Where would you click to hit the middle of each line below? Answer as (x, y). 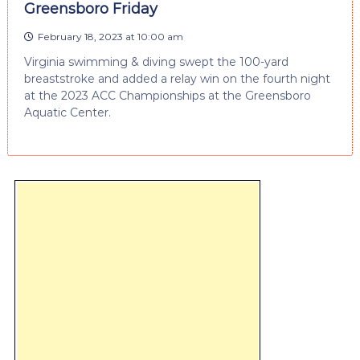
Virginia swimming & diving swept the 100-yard (156, 61)
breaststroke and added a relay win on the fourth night (177, 78)
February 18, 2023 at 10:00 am (110, 36)
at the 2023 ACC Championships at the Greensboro (167, 95)
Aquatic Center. (67, 112)
